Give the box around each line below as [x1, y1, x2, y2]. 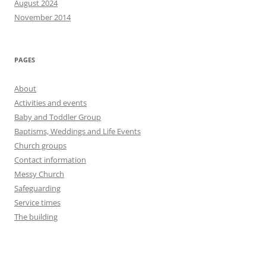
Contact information [14, 154, 86, 166]
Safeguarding [14, 183, 61, 194]
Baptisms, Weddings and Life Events [14, 126, 141, 137]
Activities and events [14, 97, 87, 109]
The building [14, 211, 58, 223]
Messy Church [14, 169, 64, 180]
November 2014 [14, 12, 71, 23]
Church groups [14, 140, 66, 151]
